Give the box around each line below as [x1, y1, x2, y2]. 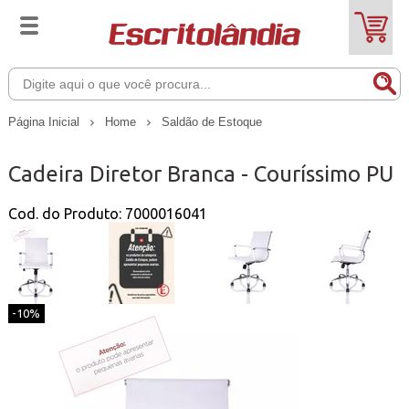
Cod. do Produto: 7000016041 [7, 204, 207, 222]
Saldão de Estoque [161, 115, 262, 130]
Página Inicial [7, 114, 83, 129]
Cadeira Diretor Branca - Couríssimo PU [7, 161, 393, 186]
